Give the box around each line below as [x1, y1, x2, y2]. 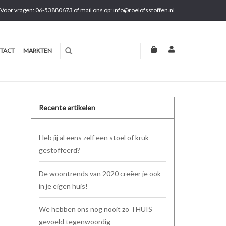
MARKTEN [23, 47, 52, 54]
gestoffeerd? [39, 146, 80, 154]
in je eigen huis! [39, 182, 88, 190]
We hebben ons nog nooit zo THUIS [39, 205, 152, 213]
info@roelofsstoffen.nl [113, 6, 175, 14]
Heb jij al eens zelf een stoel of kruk [39, 133, 149, 142]
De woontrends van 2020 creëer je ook [39, 169, 161, 178]
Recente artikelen [39, 103, 95, 112]
